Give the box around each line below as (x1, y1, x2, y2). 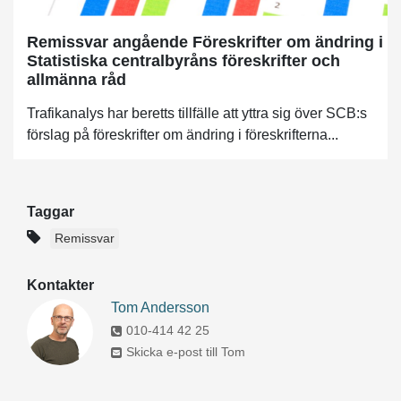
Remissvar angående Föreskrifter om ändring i (27, 32, 383, 51)
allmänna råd (27, 70, 126, 89)
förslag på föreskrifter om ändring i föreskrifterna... (27, 126, 338, 142)
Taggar (27, 203, 74, 219)
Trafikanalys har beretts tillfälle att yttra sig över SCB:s (27, 105, 367, 121)
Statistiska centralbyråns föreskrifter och (27, 51, 340, 70)
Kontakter (27, 277, 94, 293)
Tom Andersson (111, 299, 209, 315)
